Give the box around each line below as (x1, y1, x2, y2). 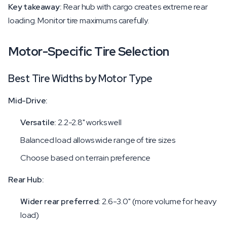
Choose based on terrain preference (20, 153, 151, 163)
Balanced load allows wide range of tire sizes (20, 135, 176, 145)
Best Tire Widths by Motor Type (8, 72, 153, 85)
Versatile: (20, 117, 57, 128)
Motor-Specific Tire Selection (8, 44, 169, 59)
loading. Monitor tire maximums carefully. (8, 15, 149, 26)
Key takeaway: (8, 2, 62, 12)
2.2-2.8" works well (56, 117, 122, 128)
